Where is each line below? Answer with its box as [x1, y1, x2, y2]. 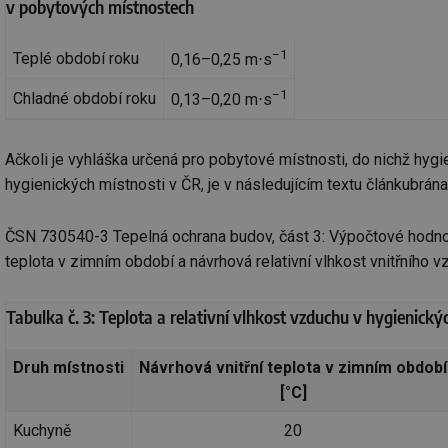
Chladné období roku [13, 89, 156, 109]
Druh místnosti [13, 357, 124, 377]
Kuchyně [13, 420, 71, 440]
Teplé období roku [13, 49, 139, 69]
